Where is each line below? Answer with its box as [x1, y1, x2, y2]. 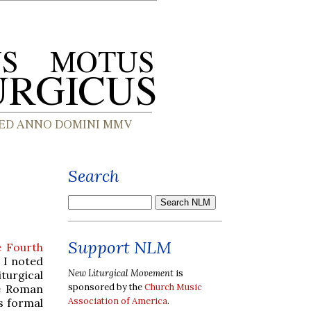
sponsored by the [68, 280, 144, 293]
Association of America [68, 294, 167, 307]
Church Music [144, 280, 202, 293]
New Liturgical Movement [68, 267, 174, 279]
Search [68, 165, 119, 187]
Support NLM [68, 237, 171, 258]
